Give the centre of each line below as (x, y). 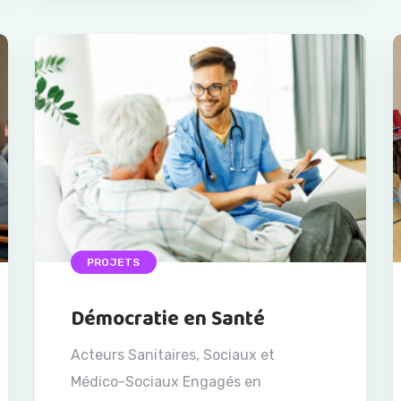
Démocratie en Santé (168, 320)
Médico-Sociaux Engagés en (166, 382)
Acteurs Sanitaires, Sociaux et (173, 355)
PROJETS (114, 263)
